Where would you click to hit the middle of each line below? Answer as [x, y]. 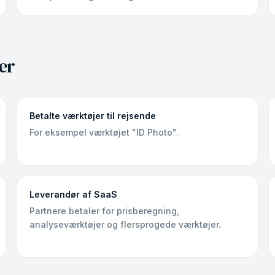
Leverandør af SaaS [73, 194]
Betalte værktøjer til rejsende [92, 116]
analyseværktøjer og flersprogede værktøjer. [125, 224]
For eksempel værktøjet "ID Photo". [104, 132]
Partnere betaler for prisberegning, [104, 211]
